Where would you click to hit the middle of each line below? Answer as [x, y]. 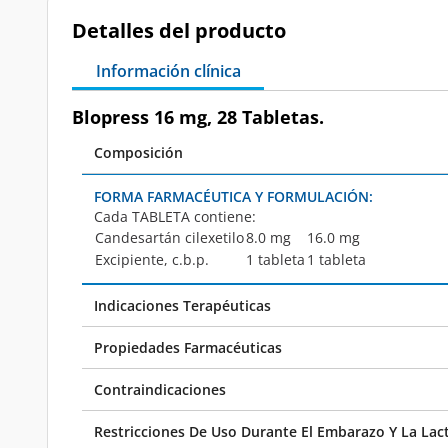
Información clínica [168, 71]
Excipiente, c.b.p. [152, 259]
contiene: [225, 216]
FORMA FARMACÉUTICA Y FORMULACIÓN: [233, 196]
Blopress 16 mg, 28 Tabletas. [198, 117]
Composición [138, 152]
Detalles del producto [179, 30]
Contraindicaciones [160, 389]
